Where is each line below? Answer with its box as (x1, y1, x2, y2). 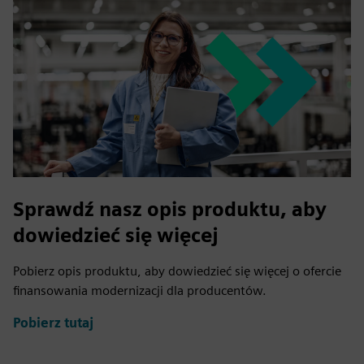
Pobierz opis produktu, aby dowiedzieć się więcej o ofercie (13, 262, 341, 279)
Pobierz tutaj (13, 315, 93, 331)
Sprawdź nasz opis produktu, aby (13, 197, 327, 221)
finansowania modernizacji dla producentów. (13, 282, 266, 298)
